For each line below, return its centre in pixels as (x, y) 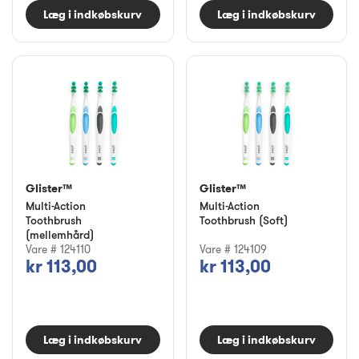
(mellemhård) (60, 234)
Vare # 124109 (233, 249)
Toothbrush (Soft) (243, 220)
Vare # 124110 (58, 249)
